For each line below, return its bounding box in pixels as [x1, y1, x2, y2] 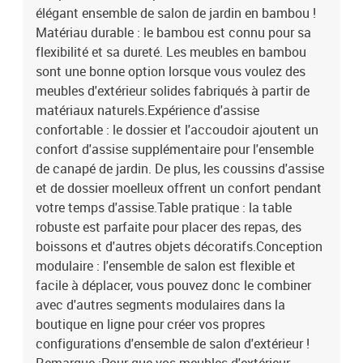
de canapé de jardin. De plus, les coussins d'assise [36, 160, 324, 177]
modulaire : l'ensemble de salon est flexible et [36, 257, 296, 275]
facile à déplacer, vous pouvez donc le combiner [36, 276, 311, 294]
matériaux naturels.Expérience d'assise [36, 101, 259, 119]
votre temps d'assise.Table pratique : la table [36, 199, 292, 216]
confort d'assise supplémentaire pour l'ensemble [36, 140, 314, 158]
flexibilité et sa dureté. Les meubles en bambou [36, 43, 306, 61]
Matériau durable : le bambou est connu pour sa [36, 23, 311, 41]
